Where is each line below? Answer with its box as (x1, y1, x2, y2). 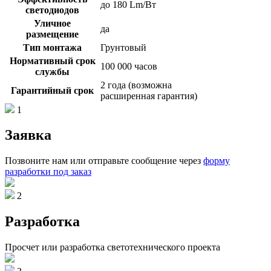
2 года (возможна (100, 79, 172, 90)
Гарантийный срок (11, 85, 94, 96)
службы (35, 66, 70, 77)
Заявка (5, 127, 51, 143)
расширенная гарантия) (100, 90, 197, 101)
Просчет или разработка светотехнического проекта (5, 242, 220, 253)
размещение (26, 28, 79, 39)
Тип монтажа (23, 42, 82, 53)
